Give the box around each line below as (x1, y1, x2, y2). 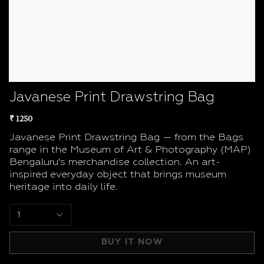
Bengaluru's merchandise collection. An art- (9, 157, 220, 167)
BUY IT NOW (101, 238, 163, 247)
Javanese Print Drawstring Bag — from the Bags (9, 132, 243, 143)
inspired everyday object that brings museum (9, 169, 226, 180)
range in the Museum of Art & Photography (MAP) (9, 144, 251, 155)
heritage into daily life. (9, 181, 118, 192)
